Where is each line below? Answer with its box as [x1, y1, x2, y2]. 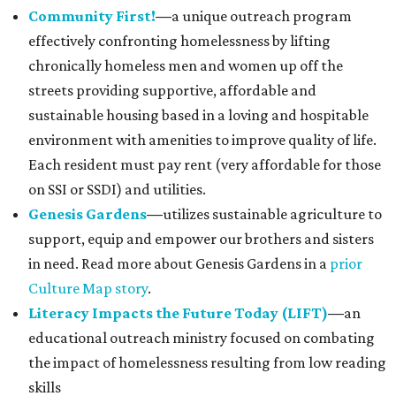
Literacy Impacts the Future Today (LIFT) [28, 304, 328, 322]
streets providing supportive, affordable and [28, 81, 316, 99]
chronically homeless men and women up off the [28, 57, 343, 74]
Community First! [28, 7, 156, 25]
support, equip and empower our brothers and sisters [28, 230, 374, 247]
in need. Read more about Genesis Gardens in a [28, 255, 330, 272]
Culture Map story [28, 279, 148, 297]
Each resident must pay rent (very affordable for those [28, 156, 381, 173]
